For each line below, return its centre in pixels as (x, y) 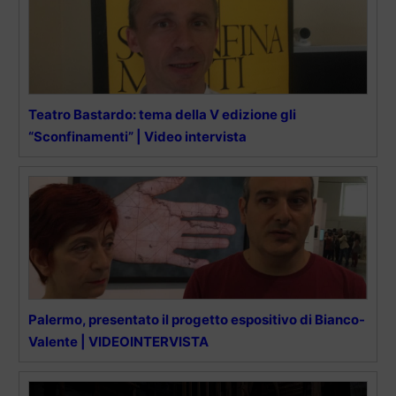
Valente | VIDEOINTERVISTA (118, 342)
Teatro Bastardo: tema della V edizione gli (162, 115)
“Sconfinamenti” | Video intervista (137, 137)
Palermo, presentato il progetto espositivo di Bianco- (197, 320)
